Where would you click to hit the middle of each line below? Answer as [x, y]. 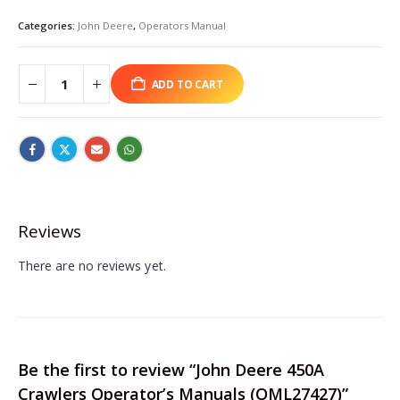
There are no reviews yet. [92, 266]
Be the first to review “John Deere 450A [171, 369]
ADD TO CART [187, 84]
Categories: [48, 25]
